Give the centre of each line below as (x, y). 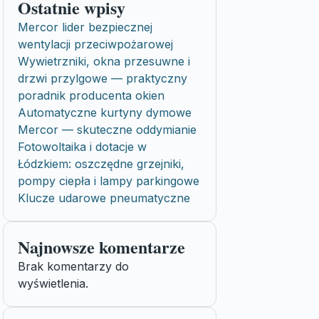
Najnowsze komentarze (101, 247)
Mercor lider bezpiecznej (85, 27)
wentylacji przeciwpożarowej (95, 44)
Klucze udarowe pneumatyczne (104, 198)
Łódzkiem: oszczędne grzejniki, (101, 164)
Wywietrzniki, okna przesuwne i (104, 61)
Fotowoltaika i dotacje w (82, 147)
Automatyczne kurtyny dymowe (105, 113)
